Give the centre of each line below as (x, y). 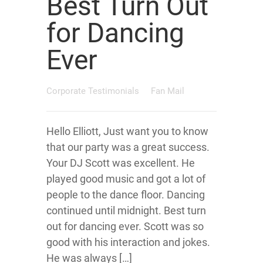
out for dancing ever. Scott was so (125, 226)
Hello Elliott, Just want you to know (127, 131)
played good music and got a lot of (126, 179)
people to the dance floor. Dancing (126, 195)
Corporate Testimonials (94, 91)
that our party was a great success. (128, 147)
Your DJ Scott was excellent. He (121, 163)
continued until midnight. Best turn (126, 210)
